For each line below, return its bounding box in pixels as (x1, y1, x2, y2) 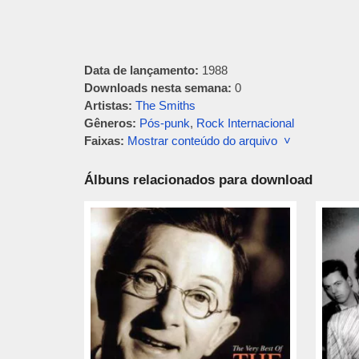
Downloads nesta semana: (83, 81, 232, 95)
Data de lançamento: (83, 63, 199, 77)
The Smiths (135, 99, 196, 112)
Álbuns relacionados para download (83, 172, 313, 188)
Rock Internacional (196, 116, 294, 130)
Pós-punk (139, 116, 190, 130)
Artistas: (83, 99, 132, 112)
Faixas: (83, 134, 124, 147)
